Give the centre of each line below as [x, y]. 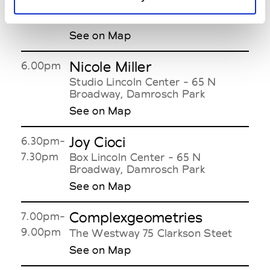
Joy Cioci [98, 142]
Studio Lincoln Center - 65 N [143, 81]
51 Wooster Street [117, 18]
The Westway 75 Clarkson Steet [151, 233]
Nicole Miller [110, 67]
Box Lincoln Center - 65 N [135, 157]
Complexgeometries [136, 217]
